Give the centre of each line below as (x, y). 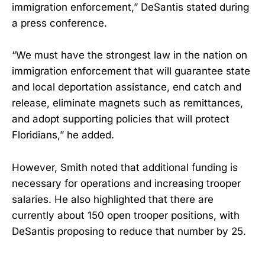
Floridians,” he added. (63, 135)
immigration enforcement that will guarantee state (131, 71)
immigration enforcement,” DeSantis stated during (130, 7)
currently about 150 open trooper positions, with (126, 215)
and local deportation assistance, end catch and (127, 87)
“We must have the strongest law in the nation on (130, 55)
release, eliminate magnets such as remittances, (127, 103)
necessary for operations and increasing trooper (126, 183)
